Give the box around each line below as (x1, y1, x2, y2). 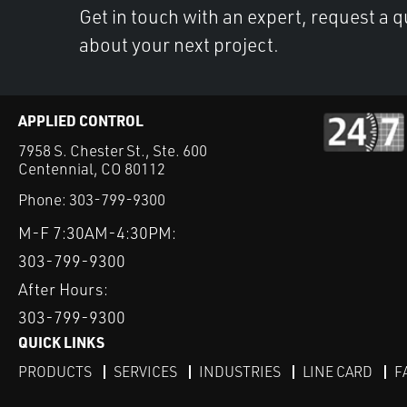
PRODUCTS (18, 362, 92, 382)
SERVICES (114, 362, 177, 382)
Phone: (18, 190, 69, 210)
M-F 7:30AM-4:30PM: (18, 223, 176, 243)
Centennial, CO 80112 (18, 158, 165, 178)
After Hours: (18, 279, 108, 300)
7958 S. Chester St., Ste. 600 (18, 140, 207, 160)
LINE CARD (303, 362, 372, 382)
